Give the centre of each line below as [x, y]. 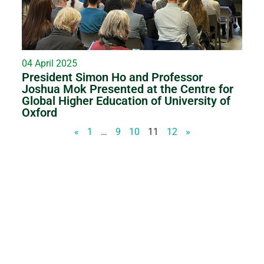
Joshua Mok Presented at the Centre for [128, 89]
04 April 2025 [50, 63]
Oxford [40, 112]
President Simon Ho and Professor [113, 77]
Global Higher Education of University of [126, 100]
